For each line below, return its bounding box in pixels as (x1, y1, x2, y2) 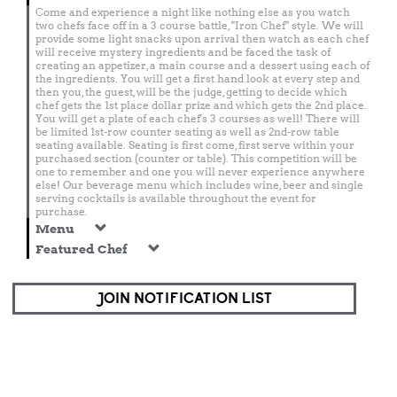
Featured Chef (35, 242, 130, 256)
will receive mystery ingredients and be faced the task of (35, 45, 331, 58)
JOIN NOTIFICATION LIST (97, 290, 272, 307)
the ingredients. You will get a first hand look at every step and (35, 72, 360, 85)
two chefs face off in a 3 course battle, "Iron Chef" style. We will (35, 19, 363, 32)
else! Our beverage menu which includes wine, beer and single (35, 178, 363, 191)
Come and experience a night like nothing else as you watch (35, 5, 350, 19)
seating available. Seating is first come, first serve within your (35, 138, 354, 152)
